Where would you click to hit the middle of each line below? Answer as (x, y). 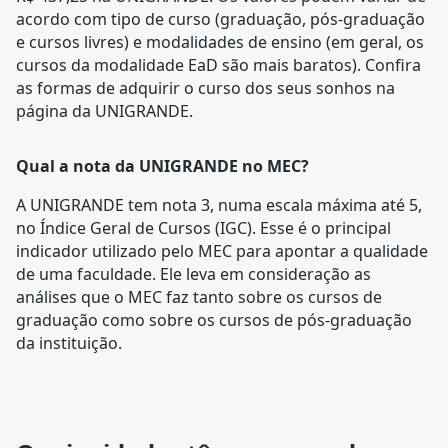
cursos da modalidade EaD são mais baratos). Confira (218, 65)
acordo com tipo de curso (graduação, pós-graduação (220, 19)
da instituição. (69, 343)
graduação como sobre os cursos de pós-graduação (214, 320)
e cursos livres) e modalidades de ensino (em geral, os (220, 42)
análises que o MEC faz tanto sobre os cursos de (199, 297)
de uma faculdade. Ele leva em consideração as (193, 274)
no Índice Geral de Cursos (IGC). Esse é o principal (203, 228)
